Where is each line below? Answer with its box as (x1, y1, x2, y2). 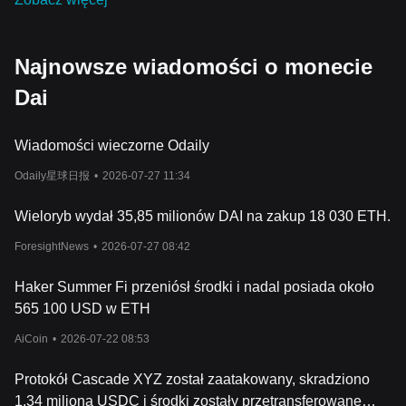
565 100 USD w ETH (14, 301, 150, 316)
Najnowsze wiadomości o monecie (14, 54, 372, 79)
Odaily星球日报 (14, 169, 90, 182)
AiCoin (14, 333, 48, 345)
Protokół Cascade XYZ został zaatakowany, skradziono (14, 372, 370, 387)
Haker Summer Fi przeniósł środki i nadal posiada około (14, 279, 374, 295)
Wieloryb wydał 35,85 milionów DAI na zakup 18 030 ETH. (14, 208, 391, 224)
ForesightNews (14, 240, 89, 253)
